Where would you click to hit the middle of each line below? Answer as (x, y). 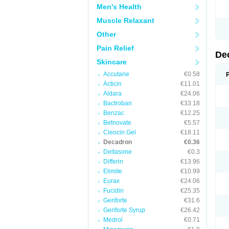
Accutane (116, 74)
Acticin (112, 84)
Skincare (112, 62)
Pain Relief (115, 48)
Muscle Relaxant (125, 20)
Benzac (114, 113)
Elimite (113, 171)
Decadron (118, 142)
